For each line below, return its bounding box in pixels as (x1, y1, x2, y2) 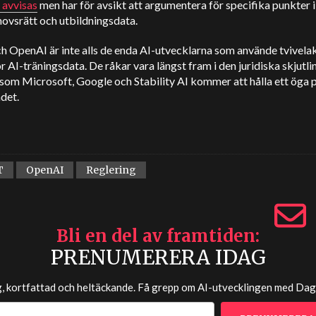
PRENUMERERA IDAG (50, 245, 266, 270)
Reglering (86, 164, 136, 176)
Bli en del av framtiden (56, 225, 255, 247)
